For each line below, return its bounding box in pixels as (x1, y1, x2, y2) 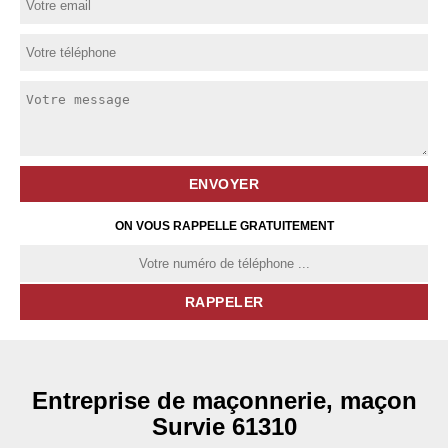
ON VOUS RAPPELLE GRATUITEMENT (114, 219, 334, 233)
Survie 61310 (151, 413, 297, 440)
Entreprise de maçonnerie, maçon (31, 387, 417, 414)
